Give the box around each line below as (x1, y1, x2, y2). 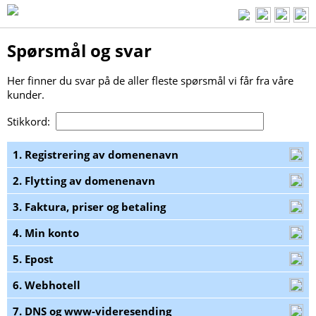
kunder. (7, 87, 44, 102)
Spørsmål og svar (7, 39, 152, 62)
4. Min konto (13, 226, 79, 241)
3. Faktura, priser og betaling (13, 200, 166, 214)
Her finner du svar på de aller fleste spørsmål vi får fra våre (7, 73, 293, 88)
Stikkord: (7, 114, 56, 129)
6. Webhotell (13, 278, 80, 293)
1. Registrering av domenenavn (13, 147, 178, 162)
